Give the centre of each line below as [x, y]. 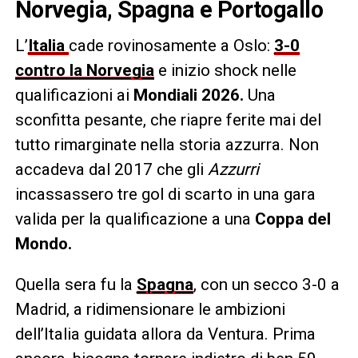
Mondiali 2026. [188, 95]
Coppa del [292, 219]
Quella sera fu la [76, 284]
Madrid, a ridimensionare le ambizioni [150, 309]
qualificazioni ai [74, 95]
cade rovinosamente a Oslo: [171, 45]
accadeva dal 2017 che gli [111, 169]
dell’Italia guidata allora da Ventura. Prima [165, 334]
